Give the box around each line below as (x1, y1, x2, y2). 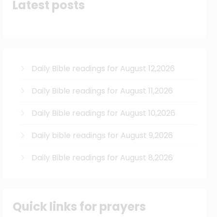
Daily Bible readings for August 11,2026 (31, 85, 173, 96)
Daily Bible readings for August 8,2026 (31, 152, 173, 163)
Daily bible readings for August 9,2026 (31, 129, 173, 141)
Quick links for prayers (13, 199, 146, 215)
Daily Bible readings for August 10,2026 (31, 107, 176, 119)
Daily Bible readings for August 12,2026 (31, 62, 175, 74)
